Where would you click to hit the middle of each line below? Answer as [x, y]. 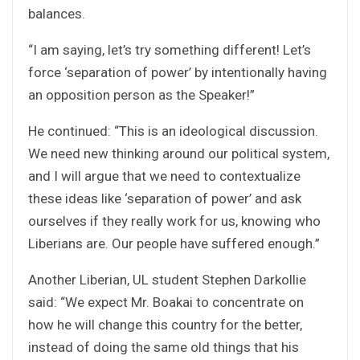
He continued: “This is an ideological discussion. [173, 131]
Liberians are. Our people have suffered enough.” [174, 243]
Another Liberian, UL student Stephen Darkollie [167, 279]
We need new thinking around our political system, [179, 153]
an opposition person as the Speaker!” [141, 94]
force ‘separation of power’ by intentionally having [178, 72]
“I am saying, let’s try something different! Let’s [170, 49]
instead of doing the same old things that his [164, 347]
